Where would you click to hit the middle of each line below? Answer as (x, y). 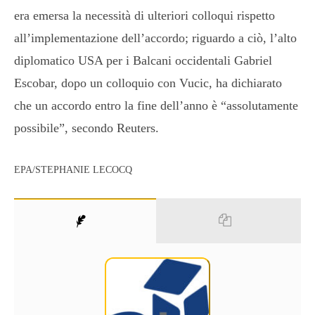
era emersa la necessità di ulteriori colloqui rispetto (144, 15)
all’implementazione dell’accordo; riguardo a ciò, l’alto (155, 38)
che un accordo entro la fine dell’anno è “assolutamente (156, 105)
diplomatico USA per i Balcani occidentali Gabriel (143, 60)
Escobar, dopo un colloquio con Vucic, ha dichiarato (148, 83)
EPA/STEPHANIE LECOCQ (73, 169)
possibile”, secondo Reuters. (86, 128)
